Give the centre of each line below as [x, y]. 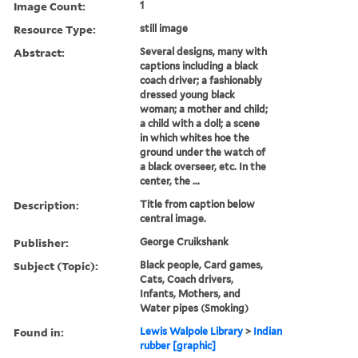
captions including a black [199, 66]
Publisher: [41, 242]
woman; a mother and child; [204, 109]
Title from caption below [198, 204]
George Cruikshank [185, 241]
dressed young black [188, 94]
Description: [46, 205]
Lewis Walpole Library [192, 331]
